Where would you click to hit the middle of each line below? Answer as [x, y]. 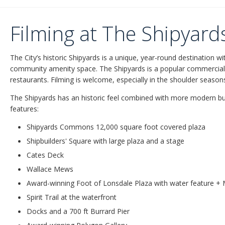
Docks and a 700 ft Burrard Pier [78, 211]
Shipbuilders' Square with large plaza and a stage [105, 141]
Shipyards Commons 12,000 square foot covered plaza [116, 127]
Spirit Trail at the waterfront [72, 197]
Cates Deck [45, 155]
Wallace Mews [50, 169]
